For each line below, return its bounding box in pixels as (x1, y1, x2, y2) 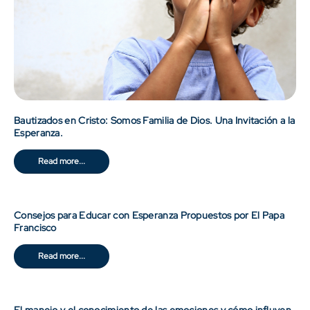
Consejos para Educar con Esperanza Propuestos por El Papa (14, 209, 285, 222)
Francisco (14, 221, 57, 235)
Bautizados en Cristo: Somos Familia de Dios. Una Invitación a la (14, 114, 295, 127)
